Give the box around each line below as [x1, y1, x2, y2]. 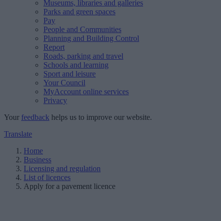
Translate [4, 130, 32, 138]
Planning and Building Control [43, 34, 139, 42]
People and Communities [43, 25, 121, 34]
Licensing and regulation [24, 164, 101, 173]
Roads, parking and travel [43, 52, 123, 60]
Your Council [43, 78, 85, 87]
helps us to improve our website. [49, 113, 152, 121]
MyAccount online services [43, 87, 129, 96]
